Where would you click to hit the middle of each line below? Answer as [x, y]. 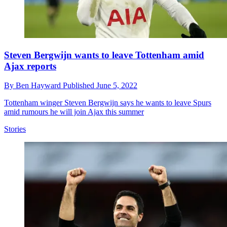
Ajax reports [30, 66]
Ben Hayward [39, 86]
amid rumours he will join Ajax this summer [74, 112]
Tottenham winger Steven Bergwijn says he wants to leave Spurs [108, 103]
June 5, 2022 [117, 86]
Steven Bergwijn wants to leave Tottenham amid [104, 55]
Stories [15, 129]
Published [80, 86]
